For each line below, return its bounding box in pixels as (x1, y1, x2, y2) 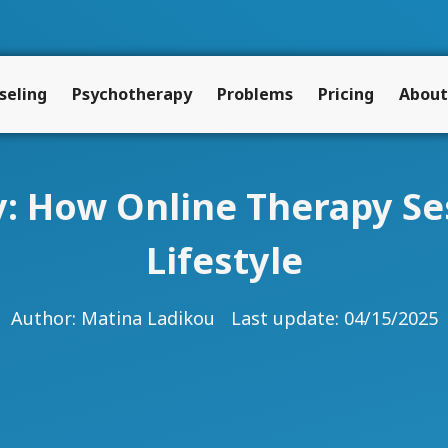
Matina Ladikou (80, 305, 215, 330)
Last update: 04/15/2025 (230, 305, 438, 330)
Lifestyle (145, 235, 303, 285)
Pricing (318, 83, 374, 106)
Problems (217, 83, 293, 106)
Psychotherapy (72, 83, 192, 106)
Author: (10, 305, 81, 330)
